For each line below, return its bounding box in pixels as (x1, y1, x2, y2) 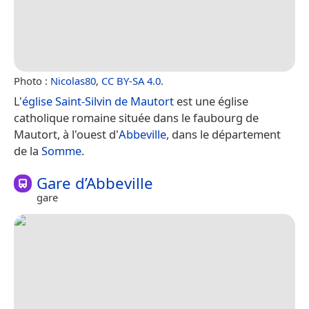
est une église (174, 92, 248, 109)
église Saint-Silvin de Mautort (22, 92, 174, 109)
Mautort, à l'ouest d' (14, 126, 119, 142)
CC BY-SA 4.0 (101, 73, 161, 88)
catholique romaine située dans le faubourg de (14, 109, 259, 126)
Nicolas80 (50, 73, 96, 88)
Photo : (14, 73, 50, 88)
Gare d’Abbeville (37, 172, 153, 194)
